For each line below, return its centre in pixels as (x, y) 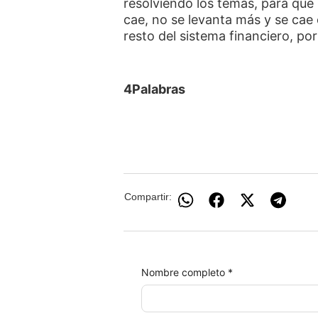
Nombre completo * (187, 272)
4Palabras (155, 89)
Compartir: (148, 197)
